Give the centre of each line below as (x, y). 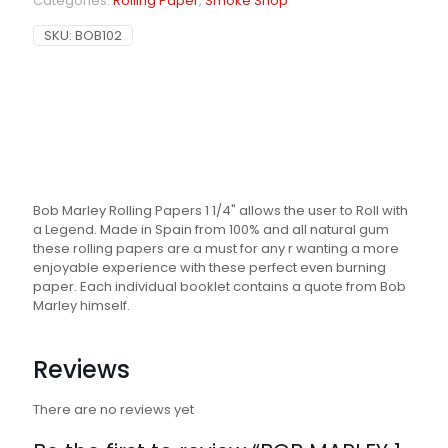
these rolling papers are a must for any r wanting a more (216, 249)
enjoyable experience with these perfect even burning (209, 268)
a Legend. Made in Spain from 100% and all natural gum (211, 230)
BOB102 (98, 36)
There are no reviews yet (113, 410)
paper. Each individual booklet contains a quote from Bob (219, 287)
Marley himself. (81, 306)
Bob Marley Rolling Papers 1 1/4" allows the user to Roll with (220, 211)
